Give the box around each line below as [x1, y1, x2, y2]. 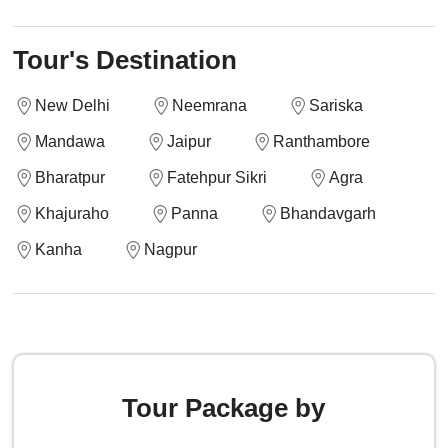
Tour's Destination [13, 45, 238, 75]
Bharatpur [35, 169, 106, 186]
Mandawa [35, 133, 106, 150]
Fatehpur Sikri [167, 169, 268, 186]
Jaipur [167, 133, 212, 150]
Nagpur [144, 241, 198, 258]
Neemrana [172, 97, 248, 114]
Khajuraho [35, 205, 110, 222]
